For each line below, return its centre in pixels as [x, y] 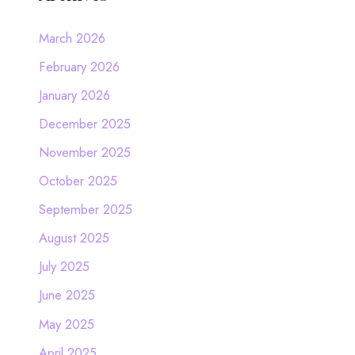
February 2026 [79, 66]
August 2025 [74, 238]
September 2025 [85, 210]
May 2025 [66, 324]
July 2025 [64, 267]
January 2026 [74, 95]
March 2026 [72, 38]
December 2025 [84, 123]
